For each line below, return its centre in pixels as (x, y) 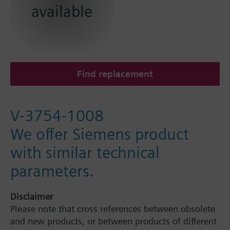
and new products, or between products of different (113, 221)
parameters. (52, 171)
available (62, 11)
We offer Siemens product (100, 134)
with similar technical (85, 152)
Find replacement (115, 74)
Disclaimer (32, 197)
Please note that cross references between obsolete (113, 209)
